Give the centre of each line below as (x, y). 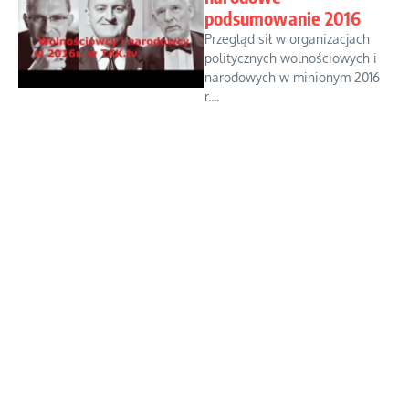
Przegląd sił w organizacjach (287, 39)
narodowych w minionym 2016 (292, 78)
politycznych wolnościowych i (291, 58)
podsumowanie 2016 (283, 18)
